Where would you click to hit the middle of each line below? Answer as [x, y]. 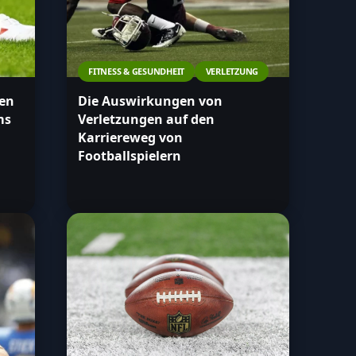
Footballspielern [130, 156]
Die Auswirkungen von [150, 101]
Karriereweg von [130, 137]
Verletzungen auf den [146, 119]
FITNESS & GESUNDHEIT [137, 72]
